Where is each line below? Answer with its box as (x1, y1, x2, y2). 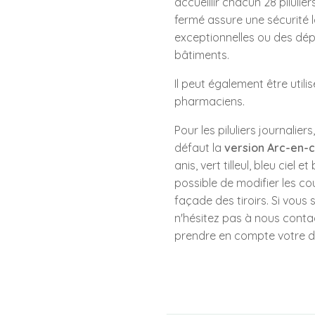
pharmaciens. (174, 94, 245, 108)
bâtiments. (174, 48, 229, 62)
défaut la (174, 141, 221, 155)
